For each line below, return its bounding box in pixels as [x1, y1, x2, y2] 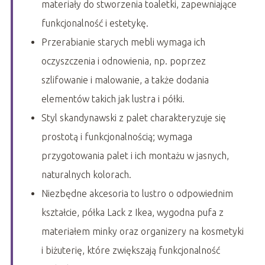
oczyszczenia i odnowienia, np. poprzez [41, 56, 206, 67]
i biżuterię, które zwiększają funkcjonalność [41, 245, 220, 256]
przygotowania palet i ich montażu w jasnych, [41, 150, 229, 161]
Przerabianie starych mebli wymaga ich [41, 37, 205, 48]
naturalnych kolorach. [41, 169, 131, 180]
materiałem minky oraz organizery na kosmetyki [41, 226, 244, 237]
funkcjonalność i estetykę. [41, 18, 148, 29]
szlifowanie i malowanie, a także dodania [41, 75, 209, 86]
